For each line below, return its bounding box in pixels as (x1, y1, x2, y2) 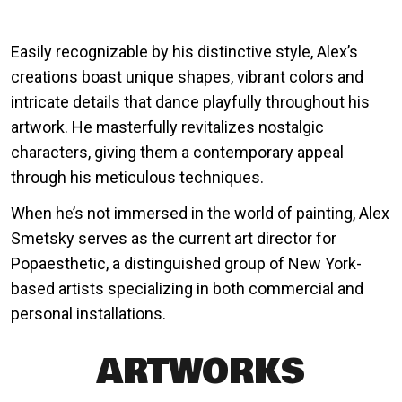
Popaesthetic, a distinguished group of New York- (11, 254, 362, 273)
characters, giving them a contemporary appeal (11, 143, 344, 162)
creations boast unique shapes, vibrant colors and (11, 67, 363, 86)
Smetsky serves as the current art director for (11, 229, 336, 248)
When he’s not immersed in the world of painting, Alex (11, 204, 389, 223)
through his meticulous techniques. (11, 168, 264, 187)
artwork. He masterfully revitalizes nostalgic (11, 118, 324, 136)
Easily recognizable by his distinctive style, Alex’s (11, 42, 358, 61)
